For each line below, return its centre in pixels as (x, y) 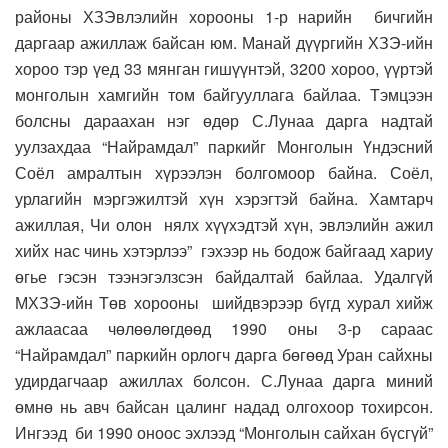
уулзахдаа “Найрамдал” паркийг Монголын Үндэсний (224, 147)
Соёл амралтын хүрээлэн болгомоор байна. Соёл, (224, 173)
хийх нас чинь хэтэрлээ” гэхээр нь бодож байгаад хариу (224, 251)
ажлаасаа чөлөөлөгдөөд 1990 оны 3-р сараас (224, 329)
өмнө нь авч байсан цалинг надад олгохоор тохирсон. (224, 407)
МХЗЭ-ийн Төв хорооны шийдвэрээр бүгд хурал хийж (224, 303)
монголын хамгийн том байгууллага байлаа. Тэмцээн (224, 95)
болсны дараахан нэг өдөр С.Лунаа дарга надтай (224, 121)
